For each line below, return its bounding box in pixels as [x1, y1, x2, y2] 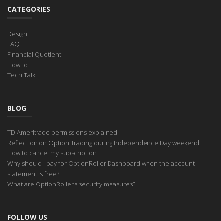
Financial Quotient [7, 50, 61, 59]
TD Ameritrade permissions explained [7, 128, 117, 137]
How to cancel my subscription [7, 148, 97, 157]
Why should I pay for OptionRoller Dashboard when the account [7, 159, 195, 168]
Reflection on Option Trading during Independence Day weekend [7, 138, 199, 147]
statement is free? [7, 169, 59, 178]
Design [7, 29, 27, 38]
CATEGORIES [7, 4, 50, 14]
